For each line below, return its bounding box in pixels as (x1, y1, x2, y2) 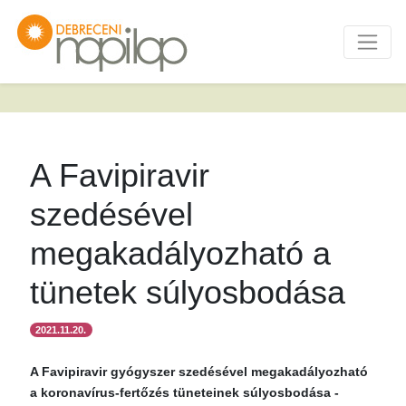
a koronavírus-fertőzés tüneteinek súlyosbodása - (30, 385, 339, 400)
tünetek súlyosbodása (30, 274, 345, 311)
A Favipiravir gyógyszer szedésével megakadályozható (30, 364, 368, 379)
